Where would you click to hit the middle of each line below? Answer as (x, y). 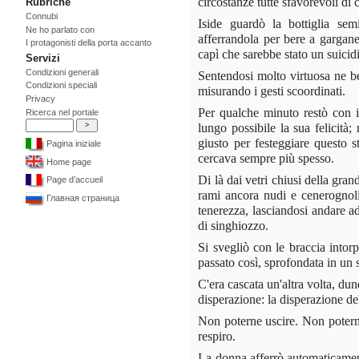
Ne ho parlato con (60, 29)
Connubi (42, 16)
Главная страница (82, 198)
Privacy (40, 98)
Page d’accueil (73, 180)
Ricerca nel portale (62, 112)
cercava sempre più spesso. (266, 158)
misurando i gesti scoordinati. (272, 91)
